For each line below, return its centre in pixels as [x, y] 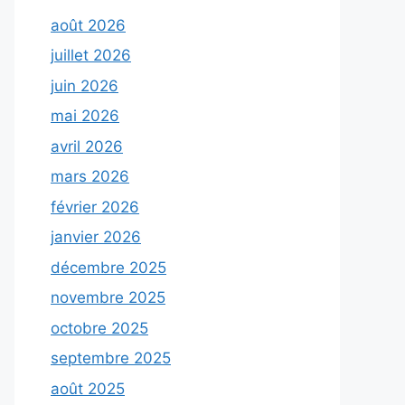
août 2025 [88, 388]
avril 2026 [87, 146]
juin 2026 [85, 85]
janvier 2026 [96, 237]
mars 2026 [90, 176]
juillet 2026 [91, 55]
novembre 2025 [108, 297]
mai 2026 [85, 116]
